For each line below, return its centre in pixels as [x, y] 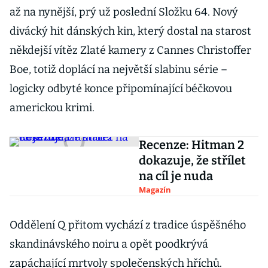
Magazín [155, 190]
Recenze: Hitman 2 [191, 145]
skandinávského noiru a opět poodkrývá [109, 244]
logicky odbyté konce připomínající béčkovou [121, 89]
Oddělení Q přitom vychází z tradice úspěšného [128, 225]
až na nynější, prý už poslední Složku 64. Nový [124, 12]
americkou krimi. [52, 108]
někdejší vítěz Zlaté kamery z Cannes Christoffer [130, 50]
